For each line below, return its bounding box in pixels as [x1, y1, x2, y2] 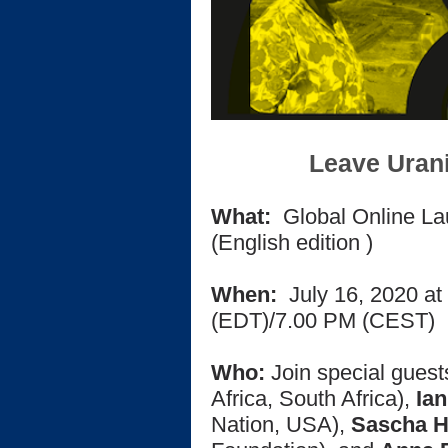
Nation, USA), [211, 412, 351, 437]
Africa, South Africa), [211, 386, 416, 411]
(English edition [211, 230, 360, 255]
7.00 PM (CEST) [275, 308, 435, 333]
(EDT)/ [211, 308, 275, 333]
